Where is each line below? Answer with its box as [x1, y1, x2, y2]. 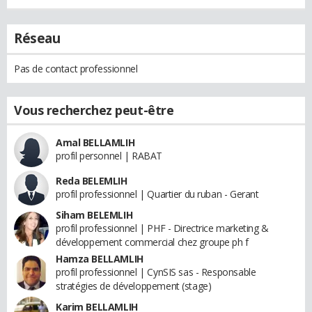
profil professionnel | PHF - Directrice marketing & [56, 221, 269, 235]
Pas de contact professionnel [14, 61, 138, 75]
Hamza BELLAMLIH [56, 251, 143, 265]
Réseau [14, 29, 61, 47]
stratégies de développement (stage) [56, 279, 212, 292]
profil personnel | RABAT [56, 148, 162, 162]
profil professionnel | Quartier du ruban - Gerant [56, 187, 259, 201]
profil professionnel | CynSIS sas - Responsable [56, 265, 256, 279]
